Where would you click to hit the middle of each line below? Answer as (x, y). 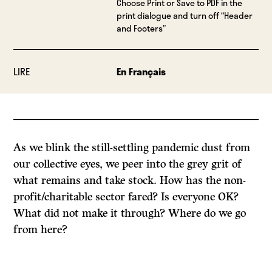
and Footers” (141, 29)
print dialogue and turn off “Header (184, 16)
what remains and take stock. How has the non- (130, 181)
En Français (141, 72)
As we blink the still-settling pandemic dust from (132, 148)
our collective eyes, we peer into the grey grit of (128, 164)
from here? (41, 230)
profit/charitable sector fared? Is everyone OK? (126, 197)
